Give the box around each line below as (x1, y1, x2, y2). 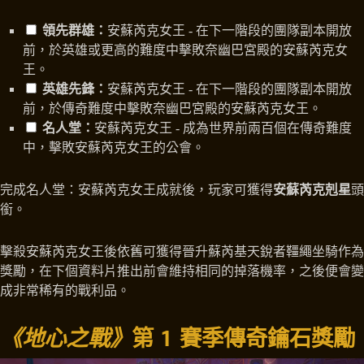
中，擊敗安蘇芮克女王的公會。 (23, 141, 205, 155)
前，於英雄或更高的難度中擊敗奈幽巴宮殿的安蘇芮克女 (23, 43, 348, 58)
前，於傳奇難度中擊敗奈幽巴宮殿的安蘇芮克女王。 (23, 102, 322, 116)
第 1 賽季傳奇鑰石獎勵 (132, 323, 355, 353)
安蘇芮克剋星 (273, 183, 351, 197)
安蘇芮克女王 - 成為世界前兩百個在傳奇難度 (94, 121, 352, 136)
